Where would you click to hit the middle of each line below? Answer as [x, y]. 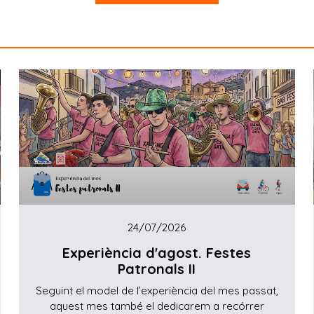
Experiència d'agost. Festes [157, 253]
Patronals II [157, 269]
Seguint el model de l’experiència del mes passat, [157, 291]
